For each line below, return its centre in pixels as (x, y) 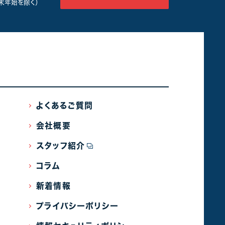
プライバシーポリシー (77, 206)
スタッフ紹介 (61, 146)
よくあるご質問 (65, 106)
